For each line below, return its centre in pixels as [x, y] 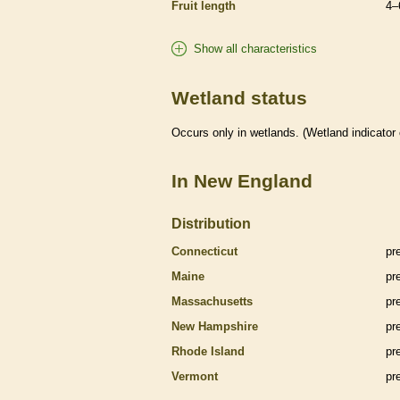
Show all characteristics [255, 48]
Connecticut [204, 252]
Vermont [195, 377]
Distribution [211, 224]
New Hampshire [215, 327]
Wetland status [239, 98]
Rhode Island [208, 352]
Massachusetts [212, 302]
